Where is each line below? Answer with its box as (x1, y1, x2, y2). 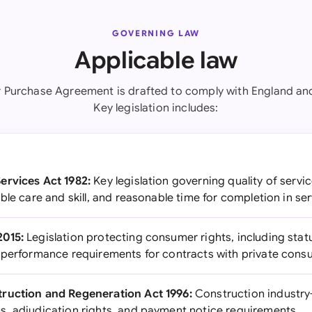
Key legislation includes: (93, 101, 219, 115)
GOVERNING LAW (112, 28, 200, 38)
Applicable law (74, 45, 238, 75)
